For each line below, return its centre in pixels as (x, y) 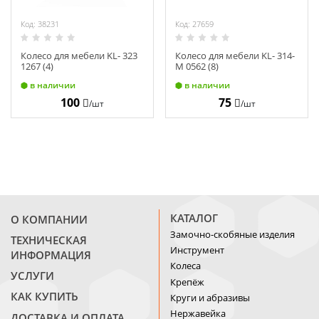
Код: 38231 (40, 24)
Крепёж (187, 282)
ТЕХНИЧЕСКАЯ (49, 240)
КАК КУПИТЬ (45, 297)
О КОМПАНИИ (49, 220)
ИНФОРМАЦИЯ (51, 255)
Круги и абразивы (210, 297)
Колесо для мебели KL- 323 (79, 55)
